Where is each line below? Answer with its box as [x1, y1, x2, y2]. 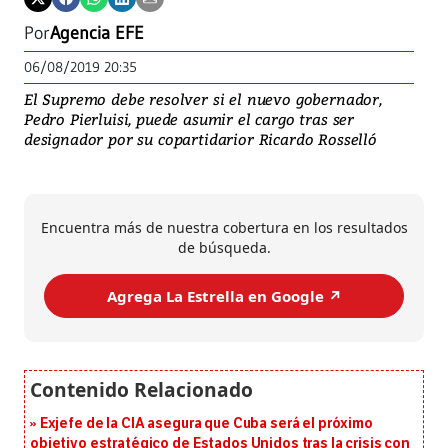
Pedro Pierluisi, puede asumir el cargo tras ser [24, 109, 355, 130]
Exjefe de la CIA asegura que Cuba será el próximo [39, 415, 373, 433]
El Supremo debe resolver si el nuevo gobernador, [24, 89, 382, 110]
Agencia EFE [50, 22, 144, 45]
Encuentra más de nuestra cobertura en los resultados [40, 218, 408, 238]
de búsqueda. [177, 238, 271, 258]
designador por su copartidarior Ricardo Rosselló [24, 129, 377, 150]
